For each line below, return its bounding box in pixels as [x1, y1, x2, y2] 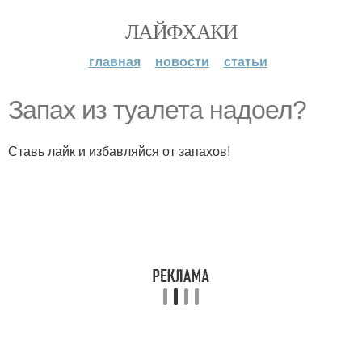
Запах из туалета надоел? [8, 95, 306, 124]
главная [88, 52, 141, 70]
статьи [223, 52, 267, 70]
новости [154, 52, 209, 70]
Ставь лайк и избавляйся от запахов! [8, 141, 230, 160]
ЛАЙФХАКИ [124, 17, 238, 44]
